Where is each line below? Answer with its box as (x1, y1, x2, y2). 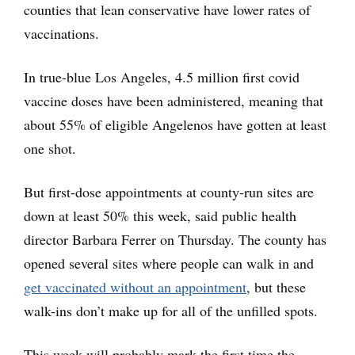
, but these (246, 277, 306, 296)
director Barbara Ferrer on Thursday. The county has (24, 229, 326, 249)
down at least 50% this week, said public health (24, 205, 296, 225)
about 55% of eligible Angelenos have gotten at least (24, 114, 326, 134)
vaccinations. (24, 23, 99, 43)
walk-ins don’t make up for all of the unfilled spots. (24, 300, 318, 320)
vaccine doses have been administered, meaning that (24, 90, 323, 110)
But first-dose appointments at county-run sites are (24, 181, 314, 201)
